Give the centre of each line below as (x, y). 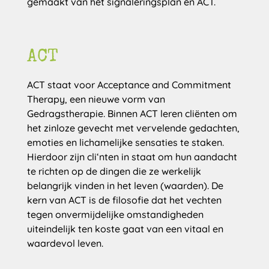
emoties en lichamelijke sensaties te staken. (125, 142)
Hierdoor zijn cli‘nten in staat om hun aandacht (132, 157)
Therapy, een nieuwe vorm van (96, 99)
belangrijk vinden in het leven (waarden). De (125, 186)
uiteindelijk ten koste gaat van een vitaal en (125, 229)
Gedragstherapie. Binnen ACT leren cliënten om (132, 113)
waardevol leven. (65, 243)
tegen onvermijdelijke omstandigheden (115, 214)
